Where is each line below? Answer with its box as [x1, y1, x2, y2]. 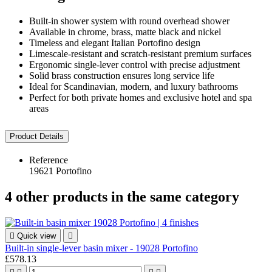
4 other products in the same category [5, 188, 239, 205]
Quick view [17, 231, 56, 240]
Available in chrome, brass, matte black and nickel [29, 27, 221, 38]
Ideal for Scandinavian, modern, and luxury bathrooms [29, 81, 238, 92]
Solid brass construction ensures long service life [29, 70, 214, 81]
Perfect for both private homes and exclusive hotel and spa [29, 92, 252, 103]
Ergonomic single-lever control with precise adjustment [29, 59, 240, 70]
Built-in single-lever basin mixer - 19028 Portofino [5, 242, 198, 253]
